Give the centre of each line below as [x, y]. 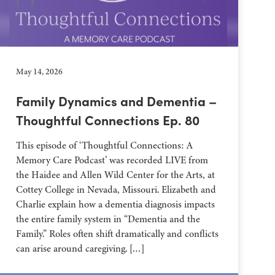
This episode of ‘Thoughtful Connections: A [105, 145]
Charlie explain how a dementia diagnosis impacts [116, 204]
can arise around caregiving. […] [80, 249]
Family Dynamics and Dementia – [117, 100]
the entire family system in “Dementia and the [108, 219]
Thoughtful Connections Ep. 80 [108, 119]
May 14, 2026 [40, 72]
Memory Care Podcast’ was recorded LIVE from [112, 160]
